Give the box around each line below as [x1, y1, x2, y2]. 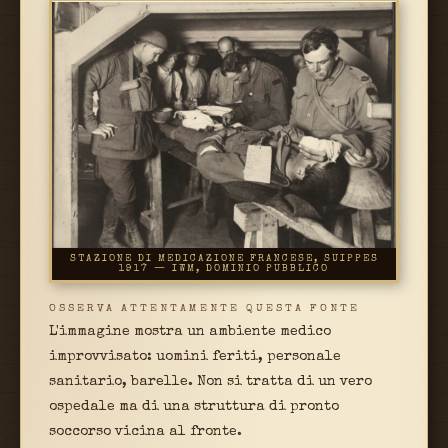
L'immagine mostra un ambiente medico [49, 325, 331, 340]
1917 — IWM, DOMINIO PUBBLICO [119, 264, 329, 275]
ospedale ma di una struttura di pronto [49, 400, 339, 415]
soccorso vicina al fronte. [49, 425, 242, 440]
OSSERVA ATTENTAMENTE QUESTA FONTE [49, 303, 360, 315]
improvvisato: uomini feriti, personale [49, 350, 341, 365]
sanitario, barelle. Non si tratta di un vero [49, 375, 372, 390]
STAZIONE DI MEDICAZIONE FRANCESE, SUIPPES [69, 254, 379, 265]
